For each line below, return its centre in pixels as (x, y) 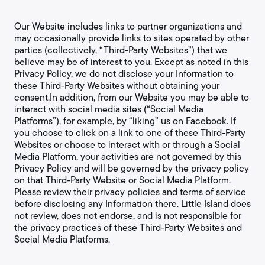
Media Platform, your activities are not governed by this (128, 156)
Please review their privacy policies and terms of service (130, 192)
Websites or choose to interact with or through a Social (127, 145)
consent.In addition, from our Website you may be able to (132, 97)
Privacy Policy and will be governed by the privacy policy (132, 168)
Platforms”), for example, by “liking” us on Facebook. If (125, 121)
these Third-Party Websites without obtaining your (117, 85)
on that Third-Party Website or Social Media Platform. (122, 180)
